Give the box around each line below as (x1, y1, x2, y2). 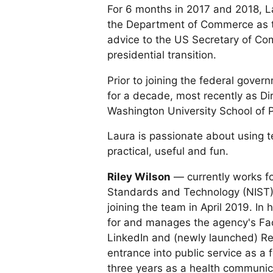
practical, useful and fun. (107, 145, 229, 158)
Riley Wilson (107, 171, 171, 183)
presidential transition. (107, 48, 216, 61)
